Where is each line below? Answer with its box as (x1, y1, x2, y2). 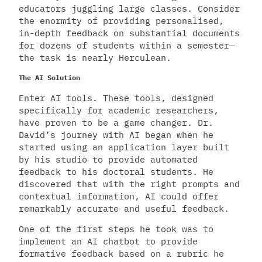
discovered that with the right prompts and (19, 178, 240, 189)
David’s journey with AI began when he (19, 129, 213, 140)
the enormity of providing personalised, (19, 15, 224, 26)
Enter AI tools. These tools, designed (19, 92, 213, 104)
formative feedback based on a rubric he (19, 248, 224, 260)
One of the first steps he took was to (19, 223, 213, 235)
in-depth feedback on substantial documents (19, 27, 240, 39)
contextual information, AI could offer (19, 190, 219, 202)
